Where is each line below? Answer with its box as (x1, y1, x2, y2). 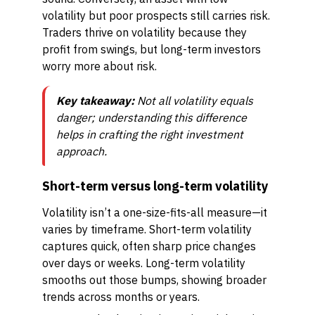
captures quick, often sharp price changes (42, 239, 256, 253)
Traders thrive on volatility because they (42, 25, 247, 39)
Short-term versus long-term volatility (42, 178, 269, 194)
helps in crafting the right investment (56, 127, 243, 141)
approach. (56, 144, 107, 158)
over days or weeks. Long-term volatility (42, 256, 245, 270)
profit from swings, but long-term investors (42, 42, 261, 56)
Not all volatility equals (134, 94, 253, 108)
